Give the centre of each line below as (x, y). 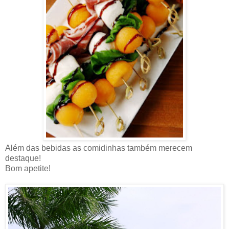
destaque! (23, 158)
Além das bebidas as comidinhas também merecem (99, 148)
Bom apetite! (28, 168)
